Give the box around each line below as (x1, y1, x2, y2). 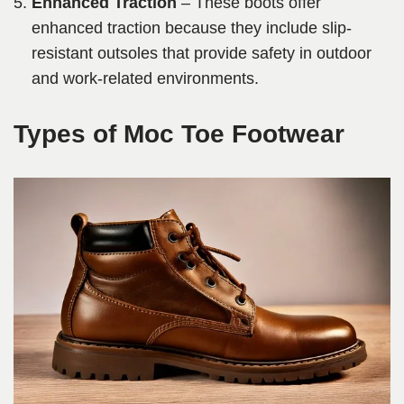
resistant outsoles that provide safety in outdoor (32, 44, 372, 63)
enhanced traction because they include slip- (32, 19, 352, 38)
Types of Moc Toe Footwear (14, 120, 344, 149)
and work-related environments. (32, 69, 259, 88)
